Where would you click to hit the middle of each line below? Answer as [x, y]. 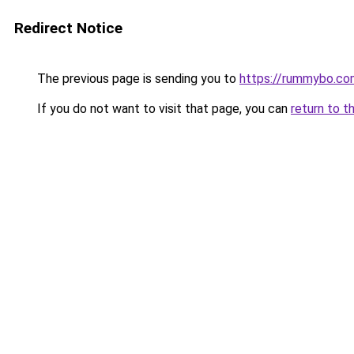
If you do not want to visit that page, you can [162, 109]
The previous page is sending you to [137, 79]
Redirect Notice [68, 28]
